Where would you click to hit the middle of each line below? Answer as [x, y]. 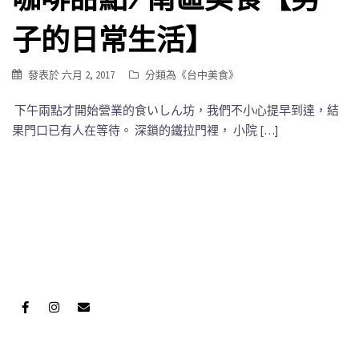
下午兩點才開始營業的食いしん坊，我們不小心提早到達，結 [175, 110]
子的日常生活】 [113, 40]
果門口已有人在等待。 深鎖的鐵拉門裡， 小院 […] [145, 130]
